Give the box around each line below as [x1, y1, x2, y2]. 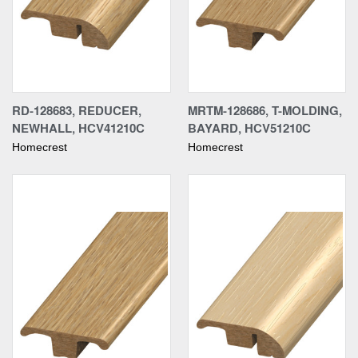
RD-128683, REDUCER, [12, 101, 141, 119]
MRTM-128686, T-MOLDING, [187, 101, 342, 119]
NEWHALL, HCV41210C [12, 118, 145, 137]
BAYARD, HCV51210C [187, 118, 311, 137]
